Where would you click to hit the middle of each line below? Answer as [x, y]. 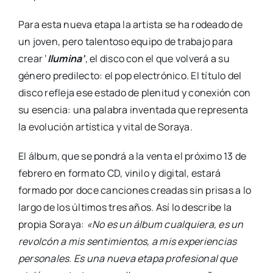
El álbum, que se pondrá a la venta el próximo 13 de [132, 156]
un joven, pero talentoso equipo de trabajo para [126, 42]
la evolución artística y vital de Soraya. [105, 127]
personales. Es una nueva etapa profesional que [128, 259]
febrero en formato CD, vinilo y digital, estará [119, 173]
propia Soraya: [52, 225]
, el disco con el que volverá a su [157, 59]
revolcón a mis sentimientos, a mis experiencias [127, 242]
